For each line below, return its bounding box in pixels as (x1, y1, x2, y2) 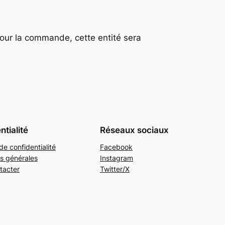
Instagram (100, 154, 133, 163)
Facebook (100, 143, 133, 152)
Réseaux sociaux (100, 125, 169, 135)
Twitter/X (100, 165, 130, 174)
